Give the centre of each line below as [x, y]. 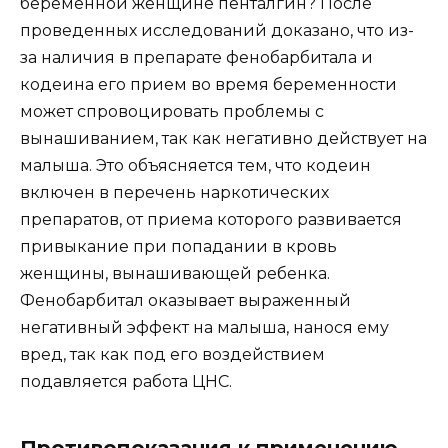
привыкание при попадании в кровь [178, 247]
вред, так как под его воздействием [172, 355]
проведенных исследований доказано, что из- [217, 31]
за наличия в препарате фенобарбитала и [196, 58]
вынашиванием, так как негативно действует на [223, 139]
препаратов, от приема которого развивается [211, 220]
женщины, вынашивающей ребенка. [175, 274]
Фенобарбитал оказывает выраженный [185, 301]
